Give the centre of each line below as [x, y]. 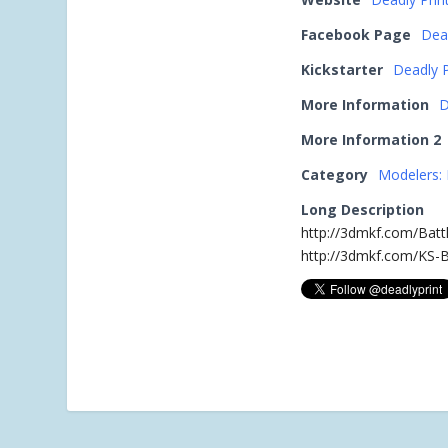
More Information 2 [371, 139]
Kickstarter [342, 69]
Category [335, 174]
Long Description [363, 209]
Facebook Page [356, 34]
